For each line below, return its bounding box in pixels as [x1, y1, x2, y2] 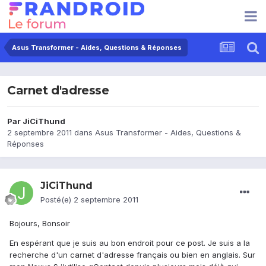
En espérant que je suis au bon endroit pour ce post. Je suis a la [9, 238, 250, 248]
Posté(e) [40, 195, 74, 205]
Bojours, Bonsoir [9, 218, 70, 229]
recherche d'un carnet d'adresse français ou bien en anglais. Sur [9, 250, 255, 260]
